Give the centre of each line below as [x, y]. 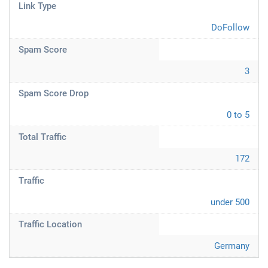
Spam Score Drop [54, 93]
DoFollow [230, 28]
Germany [232, 246]
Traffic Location [50, 224]
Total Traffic [42, 137]
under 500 [230, 202]
